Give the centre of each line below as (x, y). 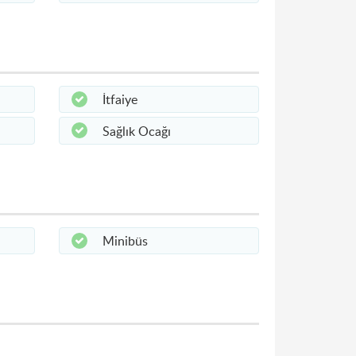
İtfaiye (120, 100)
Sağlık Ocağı (136, 131)
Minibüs (125, 241)
